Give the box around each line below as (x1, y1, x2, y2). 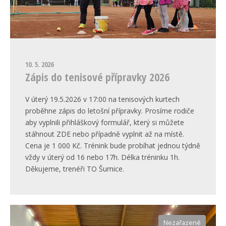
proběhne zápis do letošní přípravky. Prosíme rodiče (25, 106, 194, 116)
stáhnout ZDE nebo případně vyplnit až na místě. (25, 129, 184, 139)
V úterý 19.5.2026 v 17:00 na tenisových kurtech (25, 94, 180, 104)
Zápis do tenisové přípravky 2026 (25, 69, 169, 85)
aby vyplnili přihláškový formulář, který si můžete (25, 118, 184, 128)
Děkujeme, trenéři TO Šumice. (25, 164, 124, 174)
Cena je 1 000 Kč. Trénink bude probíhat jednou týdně (25, 141, 200, 151)
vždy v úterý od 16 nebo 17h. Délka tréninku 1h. (25, 152, 180, 162)
